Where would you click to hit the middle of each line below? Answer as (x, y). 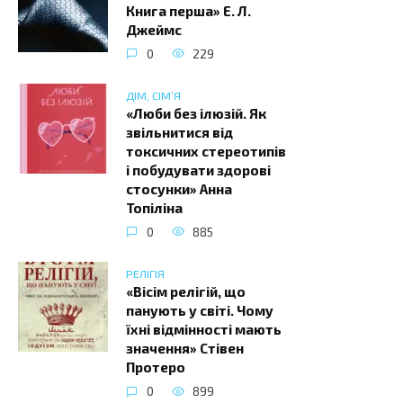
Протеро (156, 367)
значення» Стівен (185, 348)
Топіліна (154, 207)
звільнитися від (179, 132)
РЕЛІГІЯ (145, 273)
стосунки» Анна (179, 188)
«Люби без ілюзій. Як (196, 113)
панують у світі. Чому (200, 310)
